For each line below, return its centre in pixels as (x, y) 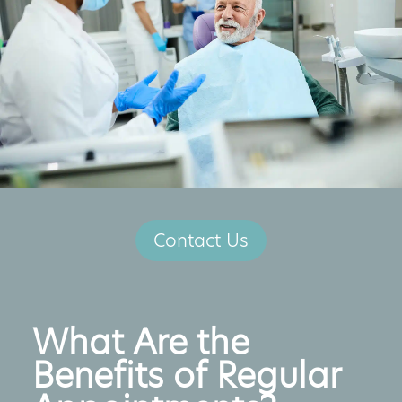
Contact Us (201, 241)
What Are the (141, 343)
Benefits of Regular (187, 376)
